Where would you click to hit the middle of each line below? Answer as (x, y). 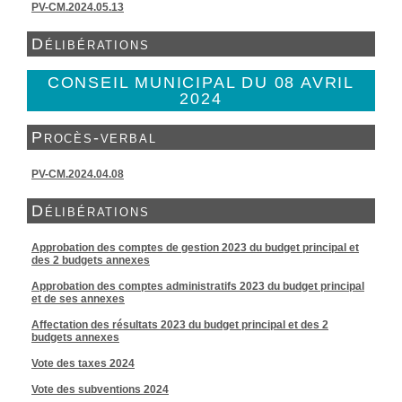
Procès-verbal (94, 137)
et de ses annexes (78, 299)
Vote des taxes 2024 (83, 363)
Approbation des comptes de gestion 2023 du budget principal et (195, 248)
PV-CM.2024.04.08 (78, 174)
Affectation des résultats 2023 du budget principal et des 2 (180, 325)
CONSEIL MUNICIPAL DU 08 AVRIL (201, 83)
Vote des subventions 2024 (100, 389)
